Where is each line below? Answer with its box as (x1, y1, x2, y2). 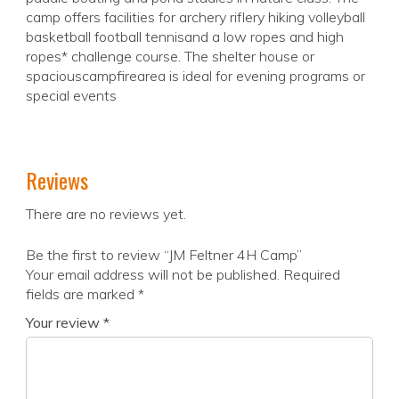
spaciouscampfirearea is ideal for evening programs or (26, 67, 365, 85)
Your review (26, 313, 103, 332)
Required (283, 265, 340, 284)
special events (26, 86, 117, 105)
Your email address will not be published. (26, 265, 280, 284)
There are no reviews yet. (26, 205, 186, 224)
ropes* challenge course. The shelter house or (26, 47, 314, 66)
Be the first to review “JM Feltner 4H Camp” (26, 246, 302, 265)
